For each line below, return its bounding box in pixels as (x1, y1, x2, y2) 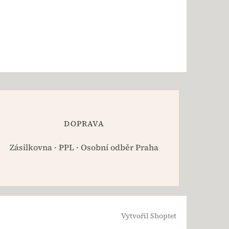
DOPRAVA (64, 118, 104, 129)
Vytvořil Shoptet (121, 211, 176, 221)
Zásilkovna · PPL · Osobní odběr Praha (10, 142, 159, 153)
